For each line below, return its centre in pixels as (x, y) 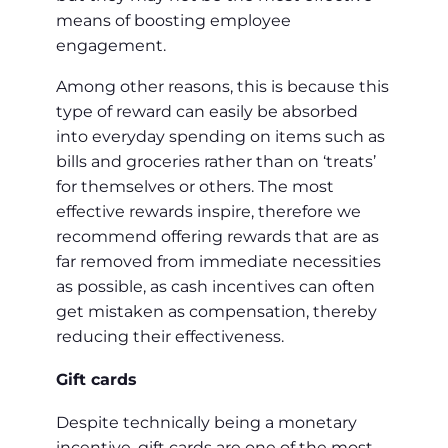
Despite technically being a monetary (206, 423)
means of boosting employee (173, 20)
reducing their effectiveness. (170, 336)
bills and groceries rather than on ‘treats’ (216, 161)
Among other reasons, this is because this (222, 86)
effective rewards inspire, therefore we (208, 211)
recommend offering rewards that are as (217, 236)
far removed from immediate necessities (218, 261)
